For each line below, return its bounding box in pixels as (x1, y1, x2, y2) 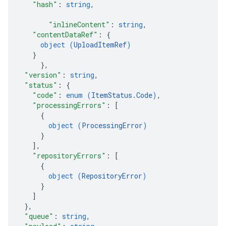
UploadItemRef (74, 40, 127, 49)
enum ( (66, 90, 91, 100)
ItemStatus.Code (91, 90, 152, 100)
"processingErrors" (32, 100, 106, 110)
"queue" (24, 211, 53, 221)
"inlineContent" (48, 20, 110, 29)
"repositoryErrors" (32, 151, 106, 160)
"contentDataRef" (32, 30, 98, 39)
